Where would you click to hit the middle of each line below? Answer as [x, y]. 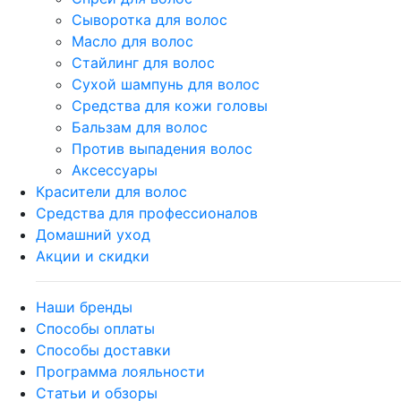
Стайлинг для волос [143, 63]
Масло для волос [132, 41]
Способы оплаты [95, 328]
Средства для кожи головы [170, 106]
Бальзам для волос [140, 127]
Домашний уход [93, 235]
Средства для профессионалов [147, 213]
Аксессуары [115, 170]
